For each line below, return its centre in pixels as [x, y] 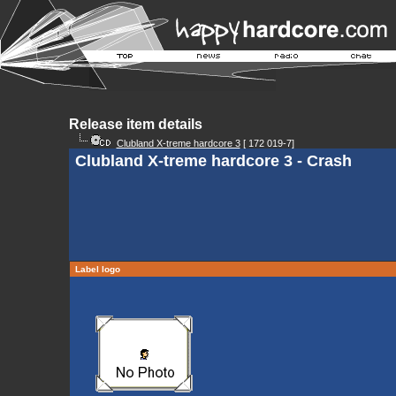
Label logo [97, 269]
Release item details [135, 124]
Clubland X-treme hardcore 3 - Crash [213, 161]
